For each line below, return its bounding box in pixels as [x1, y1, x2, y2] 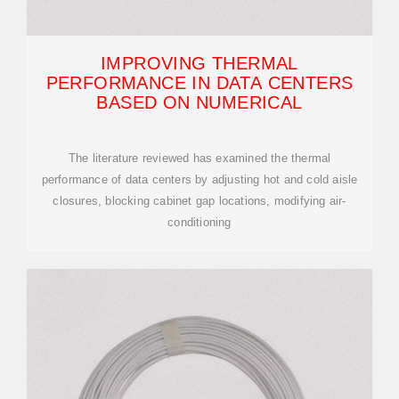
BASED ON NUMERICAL [96, 93, 303, 112]
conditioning [167, 216, 232, 229]
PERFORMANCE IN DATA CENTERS [45, 73, 354, 93]
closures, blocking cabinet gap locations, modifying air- [53, 194, 346, 208]
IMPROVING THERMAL [101, 53, 298, 73]
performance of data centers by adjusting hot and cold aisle [41, 173, 358, 186]
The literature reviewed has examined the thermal [68, 151, 331, 165]
